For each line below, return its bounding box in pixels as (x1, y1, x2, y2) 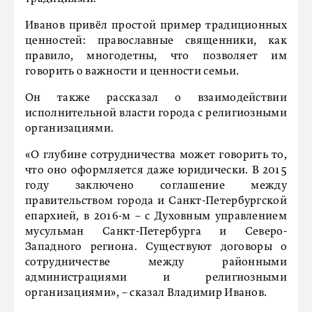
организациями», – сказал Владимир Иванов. (25, 288, 267, 299)
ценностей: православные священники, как (25, 36, 287, 47)
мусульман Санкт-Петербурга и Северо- (25, 226, 287, 237)
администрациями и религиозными (25, 272, 287, 283)
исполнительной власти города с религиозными (25, 108, 287, 119)
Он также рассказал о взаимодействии (25, 93, 287, 104)
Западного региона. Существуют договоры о (25, 242, 287, 253)
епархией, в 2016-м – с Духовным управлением (25, 211, 287, 222)
